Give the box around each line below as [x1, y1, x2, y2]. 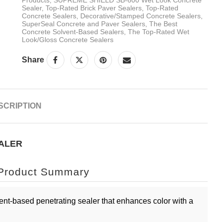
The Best [149, 19, 177, 28]
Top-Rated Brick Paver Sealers [45, 3, 142, 12]
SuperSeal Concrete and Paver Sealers [21, 19, 145, 28]
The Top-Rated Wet [127, 27, 189, 36]
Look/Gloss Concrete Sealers [21, 35, 113, 44]
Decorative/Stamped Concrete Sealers [80, 11, 201, 20]
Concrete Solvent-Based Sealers [21, 27, 124, 36]
